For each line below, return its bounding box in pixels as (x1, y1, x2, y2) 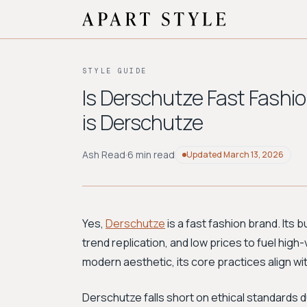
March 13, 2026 (223, 149, 284, 160)
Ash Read (82, 148, 125, 161)
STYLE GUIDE (82, 67, 147, 75)
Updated (186, 149, 223, 160)
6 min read (127, 148, 175, 161)
